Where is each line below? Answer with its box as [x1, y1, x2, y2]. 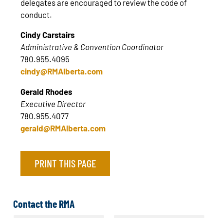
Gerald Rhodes [20, 86, 73, 96]
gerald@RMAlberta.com [20, 123, 106, 133]
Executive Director [20, 98, 86, 109]
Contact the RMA [13, 197, 74, 210]
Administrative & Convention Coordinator [20, 42, 164, 52]
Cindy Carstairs [20, 30, 75, 40]
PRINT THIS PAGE [35, 157, 96, 170]
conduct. [20, 10, 53, 20]
